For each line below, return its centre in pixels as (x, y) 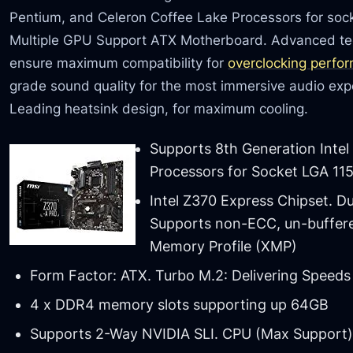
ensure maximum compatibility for (119, 62)
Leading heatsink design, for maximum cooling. (159, 108)
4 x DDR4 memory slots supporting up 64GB (179, 305)
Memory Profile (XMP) (224, 247)
